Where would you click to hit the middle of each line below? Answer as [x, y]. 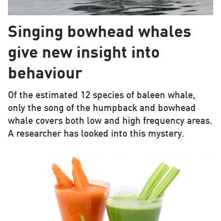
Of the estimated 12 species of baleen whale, [101, 96]
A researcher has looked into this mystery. [96, 134]
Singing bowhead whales [99, 33]
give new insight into [84, 54]
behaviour [45, 74]
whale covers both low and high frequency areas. [110, 122]
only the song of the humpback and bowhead [102, 109]
